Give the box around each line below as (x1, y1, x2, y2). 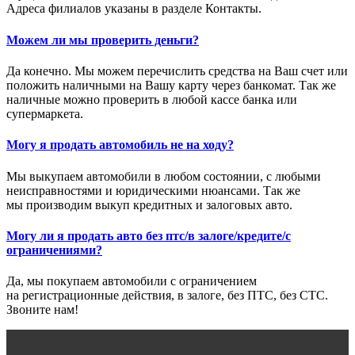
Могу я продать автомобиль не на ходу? (6, 138, 234, 152)
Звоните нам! (6, 303, 78, 317)
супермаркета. (6, 107, 83, 120)
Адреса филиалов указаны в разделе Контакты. (6, 2, 261, 16)
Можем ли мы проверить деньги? (6, 32, 199, 47)
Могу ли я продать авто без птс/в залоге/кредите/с (6, 228, 291, 242)
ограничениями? (6, 242, 102, 257)
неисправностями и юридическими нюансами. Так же (6, 183, 300, 197)
